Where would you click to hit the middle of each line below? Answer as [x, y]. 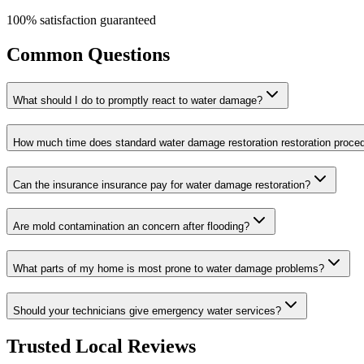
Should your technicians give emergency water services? [147, 310]
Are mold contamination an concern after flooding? [131, 227]
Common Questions [88, 55]
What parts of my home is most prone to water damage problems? [169, 269]
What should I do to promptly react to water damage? [138, 101]
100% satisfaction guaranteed [81, 20]
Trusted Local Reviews [101, 346]
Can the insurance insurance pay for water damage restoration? [162, 184]
